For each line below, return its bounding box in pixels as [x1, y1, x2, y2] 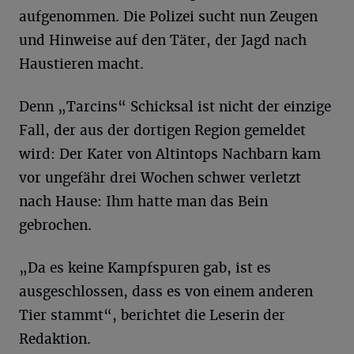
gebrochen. [19, 217, 92, 234]
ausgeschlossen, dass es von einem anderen [19, 283, 313, 300]
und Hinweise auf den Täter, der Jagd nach [19, 32, 307, 49]
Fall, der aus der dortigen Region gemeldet [19, 122, 306, 139]
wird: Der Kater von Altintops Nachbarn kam [19, 145, 321, 163]
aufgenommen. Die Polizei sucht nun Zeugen [19, 8, 318, 25]
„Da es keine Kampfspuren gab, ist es [19, 259, 271, 277]
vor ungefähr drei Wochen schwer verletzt [19, 169, 301, 186]
